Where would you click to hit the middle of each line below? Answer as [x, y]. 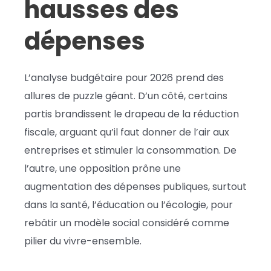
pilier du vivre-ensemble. [83, 241]
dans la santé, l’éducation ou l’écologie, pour [129, 204]
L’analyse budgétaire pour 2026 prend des [124, 77]
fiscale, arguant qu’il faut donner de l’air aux [127, 132]
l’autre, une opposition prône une [103, 168]
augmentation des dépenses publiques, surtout [135, 186]
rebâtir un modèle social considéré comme [127, 223]
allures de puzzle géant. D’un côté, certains [126, 96]
